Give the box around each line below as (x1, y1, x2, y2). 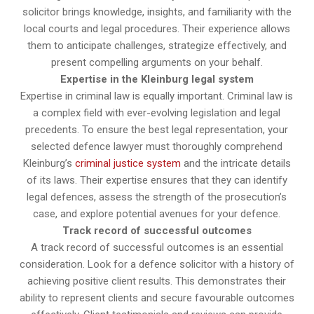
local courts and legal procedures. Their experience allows (23, 22, 290, 35)
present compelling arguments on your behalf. (50, 55, 263, 69)
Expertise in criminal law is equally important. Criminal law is (20, 89, 294, 102)
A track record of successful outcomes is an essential (30, 240, 283, 254)
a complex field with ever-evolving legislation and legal (33, 106, 281, 119)
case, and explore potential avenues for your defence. (33, 207, 281, 220)
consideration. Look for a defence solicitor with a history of (19, 257, 294, 271)
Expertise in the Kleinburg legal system (60, 72, 254, 86)
